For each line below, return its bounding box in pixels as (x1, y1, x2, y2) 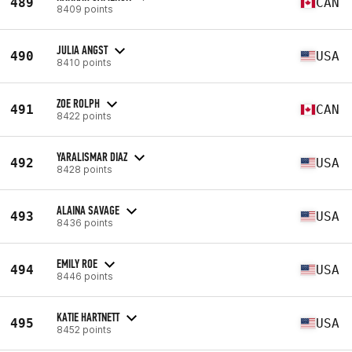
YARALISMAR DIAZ (57, 148, 127, 164)
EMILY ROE (57, 255, 97, 271)
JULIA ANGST (57, 42, 108, 57)
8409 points (57, 2, 113, 15)
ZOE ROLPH (57, 95, 100, 111)
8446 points (57, 269, 113, 282)
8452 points (57, 323, 112, 335)
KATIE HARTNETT (57, 309, 119, 324)
